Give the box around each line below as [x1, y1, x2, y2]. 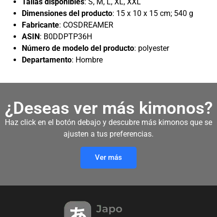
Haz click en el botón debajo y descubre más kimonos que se [5, 118, 212, 127]
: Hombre [72, 55, 103, 65]
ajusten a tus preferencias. [63, 129, 154, 139]
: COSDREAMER [59, 20, 113, 30]
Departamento [22, 55, 72, 65]
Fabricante [22, 20, 59, 30]
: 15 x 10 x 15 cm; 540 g [112, 9, 193, 18]
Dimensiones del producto [22, 9, 112, 18]
